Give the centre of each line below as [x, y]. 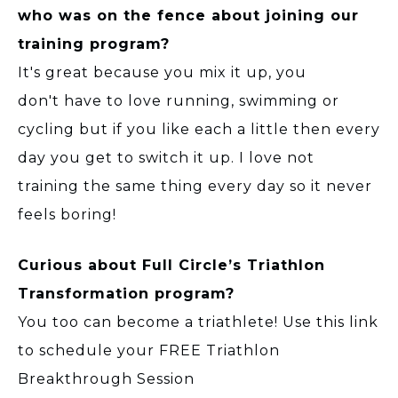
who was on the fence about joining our [188, 15]
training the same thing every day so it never [195, 186]
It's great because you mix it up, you [162, 72]
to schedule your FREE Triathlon [149, 350]
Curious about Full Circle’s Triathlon [171, 265]
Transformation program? [126, 293]
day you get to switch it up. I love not [166, 157]
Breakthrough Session [106, 378]
